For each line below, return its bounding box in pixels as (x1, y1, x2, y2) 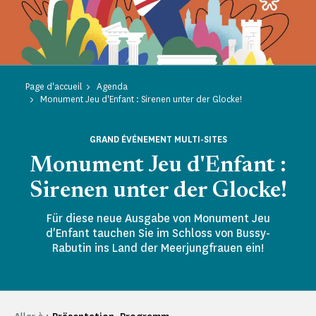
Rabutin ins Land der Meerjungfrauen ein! (52, 241, 264, 256)
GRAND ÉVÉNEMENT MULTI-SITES (89, 133, 227, 146)
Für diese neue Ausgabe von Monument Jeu (46, 211, 270, 226)
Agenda (97, 80, 128, 93)
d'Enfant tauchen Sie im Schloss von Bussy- (46, 226, 270, 241)
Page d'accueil (25, 80, 82, 93)
